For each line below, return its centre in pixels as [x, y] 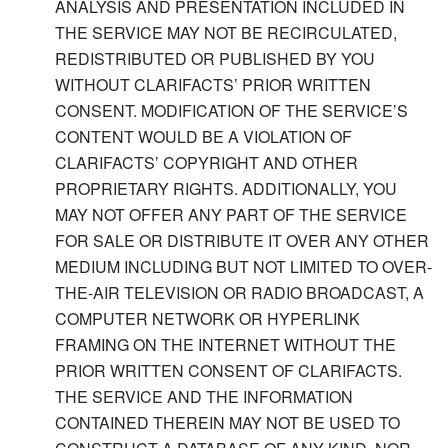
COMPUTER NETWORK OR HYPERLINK [207, 318]
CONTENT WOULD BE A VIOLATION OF [203, 136]
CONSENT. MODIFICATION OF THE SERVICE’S [231, 110]
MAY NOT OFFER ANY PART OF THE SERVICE [231, 214]
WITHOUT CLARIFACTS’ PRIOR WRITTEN [213, 84]
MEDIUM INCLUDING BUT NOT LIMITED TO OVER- [243, 266]
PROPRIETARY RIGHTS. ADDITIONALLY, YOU [226, 188]
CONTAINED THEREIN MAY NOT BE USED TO [227, 422]
